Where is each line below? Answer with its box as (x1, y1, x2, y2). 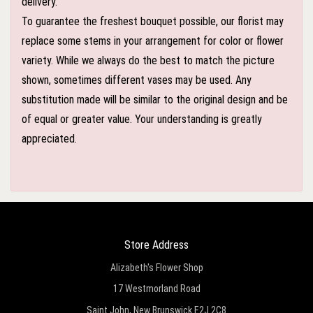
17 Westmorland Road (112, 283, 201, 294)
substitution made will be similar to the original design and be (22, 93, 288, 106)
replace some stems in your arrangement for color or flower (22, 34, 284, 48)
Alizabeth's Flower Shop (110, 261, 203, 273)
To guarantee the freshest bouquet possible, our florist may (22, 15, 284, 28)
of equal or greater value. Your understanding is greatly (22, 112, 262, 126)
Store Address (124, 238, 189, 252)
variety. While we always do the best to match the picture (22, 54, 275, 67)
